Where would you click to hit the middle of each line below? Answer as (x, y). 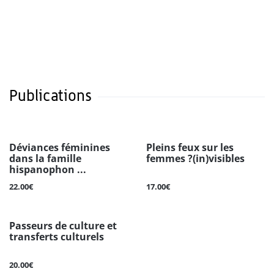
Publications (50, 96)
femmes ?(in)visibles (195, 159)
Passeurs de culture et (63, 226)
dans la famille (45, 159)
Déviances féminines (60, 148)
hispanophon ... (48, 170)
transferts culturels (57, 237)
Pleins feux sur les (190, 148)
